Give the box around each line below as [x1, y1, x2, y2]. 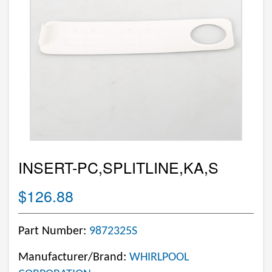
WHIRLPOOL [129, 251, 189, 263]
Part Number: [18, 225, 89, 237]
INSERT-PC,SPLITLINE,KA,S [18, 156, 219, 178]
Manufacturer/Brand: [18, 251, 129, 263]
